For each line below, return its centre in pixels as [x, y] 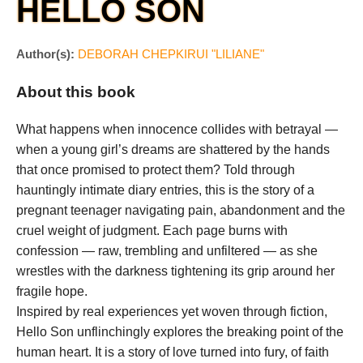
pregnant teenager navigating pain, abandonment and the [181, 210]
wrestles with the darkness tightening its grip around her [175, 271]
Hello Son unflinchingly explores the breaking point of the [180, 331]
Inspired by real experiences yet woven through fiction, [172, 311]
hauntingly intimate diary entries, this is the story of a [165, 190]
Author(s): [45, 53]
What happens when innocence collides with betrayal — [177, 129]
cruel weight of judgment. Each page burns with [152, 230]
